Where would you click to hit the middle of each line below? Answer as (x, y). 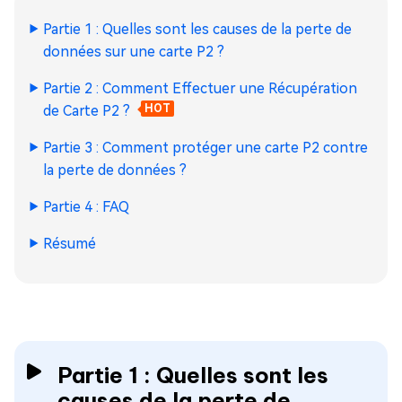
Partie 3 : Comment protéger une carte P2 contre (205, 148)
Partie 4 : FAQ (86, 207)
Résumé (70, 244)
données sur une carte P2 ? (134, 52)
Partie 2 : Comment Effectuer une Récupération (200, 88)
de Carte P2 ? (88, 111)
